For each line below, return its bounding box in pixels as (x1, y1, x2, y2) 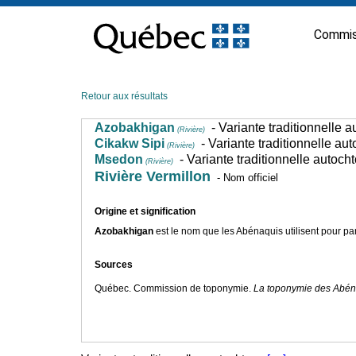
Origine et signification (95, 206, 195, 218)
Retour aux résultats (81, 91, 168, 102)
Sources (95, 259, 133, 271)
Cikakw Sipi (95, 137, 164, 150)
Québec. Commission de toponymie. (95, 283, 253, 295)
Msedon (95, 153, 143, 166)
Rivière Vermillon (95, 168, 211, 184)
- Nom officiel (214, 172, 278, 184)
